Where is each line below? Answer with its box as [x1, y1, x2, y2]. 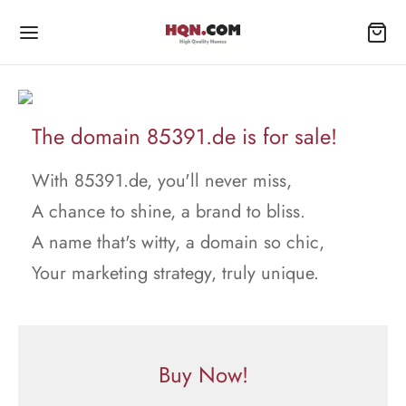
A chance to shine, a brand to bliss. [32, 198, 305, 225]
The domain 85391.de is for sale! [32, 121, 337, 152]
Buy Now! [158, 359, 248, 391]
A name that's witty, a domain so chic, [32, 229, 324, 256]
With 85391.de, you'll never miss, [32, 168, 292, 194]
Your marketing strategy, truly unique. [32, 260, 319, 286]
